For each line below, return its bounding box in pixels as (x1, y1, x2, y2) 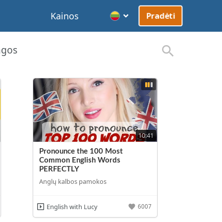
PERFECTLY (39, 165, 80, 173)
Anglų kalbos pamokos (39, 177, 107, 186)
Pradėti (146, 10, 176, 22)
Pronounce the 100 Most (39, 147, 123, 155)
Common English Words (39, 156, 121, 164)
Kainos (51, 10, 79, 22)
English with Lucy (46, 202, 98, 211)
